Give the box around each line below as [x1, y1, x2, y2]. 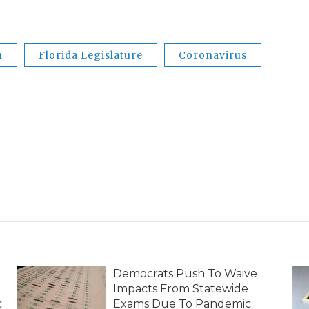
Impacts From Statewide [112, 281, 248, 295]
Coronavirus [179, 48, 247, 61]
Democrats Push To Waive [112, 266, 257, 280]
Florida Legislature [39, 48, 143, 61]
